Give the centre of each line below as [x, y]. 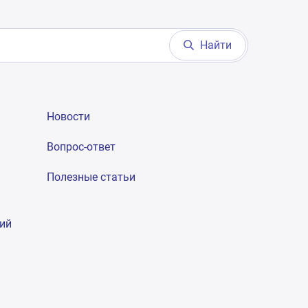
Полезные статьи [91, 177]
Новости [68, 117]
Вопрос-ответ [81, 147]
